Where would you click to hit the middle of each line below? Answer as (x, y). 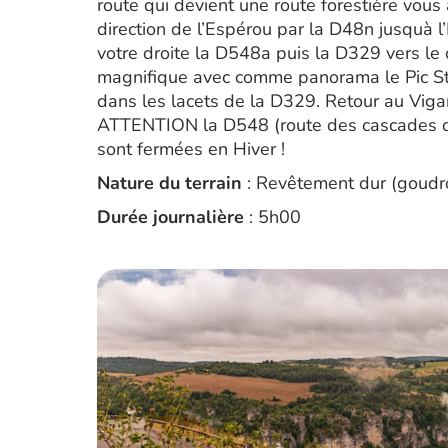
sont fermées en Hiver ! (191, 149)
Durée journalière (170, 217)
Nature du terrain (169, 183)
